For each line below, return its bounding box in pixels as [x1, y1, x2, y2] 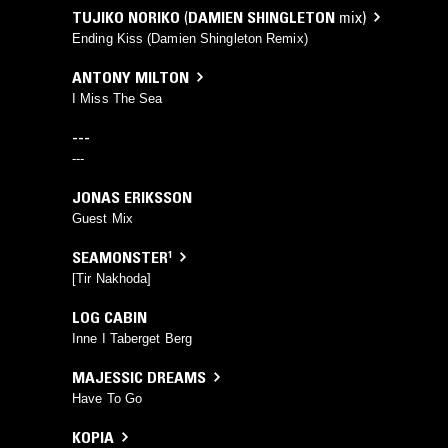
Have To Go [72, 390, 142, 406]
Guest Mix [72, 210, 133, 226]
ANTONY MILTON [72, 66, 189, 87]
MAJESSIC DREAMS [72, 366, 206, 387]
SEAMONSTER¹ [72, 246, 172, 267]
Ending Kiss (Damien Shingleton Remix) [72, 30, 308, 46]
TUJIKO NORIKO [72, 6, 180, 27]
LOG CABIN [72, 306, 147, 327]
